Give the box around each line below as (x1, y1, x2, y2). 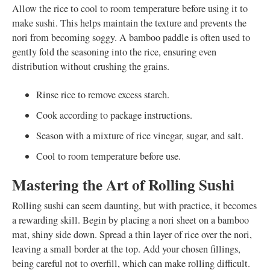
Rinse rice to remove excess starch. (36, 88, 169, 101)
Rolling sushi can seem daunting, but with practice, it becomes (12, 199, 257, 212)
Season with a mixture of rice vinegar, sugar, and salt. (36, 129, 243, 142)
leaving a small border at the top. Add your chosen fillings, (12, 242, 240, 256)
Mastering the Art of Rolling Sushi (12, 174, 234, 196)
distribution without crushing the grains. (12, 60, 169, 73)
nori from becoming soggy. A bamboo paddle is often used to (12, 31, 250, 44)
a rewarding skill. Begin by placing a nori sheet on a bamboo (12, 213, 249, 227)
